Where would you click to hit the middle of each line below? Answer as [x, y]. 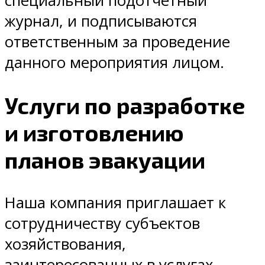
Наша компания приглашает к [115, 203]
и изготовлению [94, 133]
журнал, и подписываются [101, 21]
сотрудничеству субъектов [102, 224]
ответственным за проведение [117, 42]
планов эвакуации [105, 160]
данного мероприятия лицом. [114, 63]
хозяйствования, [65, 244]
